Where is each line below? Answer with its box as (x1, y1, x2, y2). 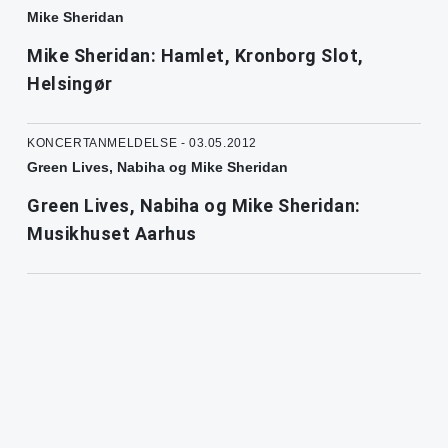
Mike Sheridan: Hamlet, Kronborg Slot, (27, 44, 364, 66)
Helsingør (27, 72, 113, 94)
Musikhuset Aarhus (27, 222, 197, 244)
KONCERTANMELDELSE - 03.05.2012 (27, 135, 257, 150)
